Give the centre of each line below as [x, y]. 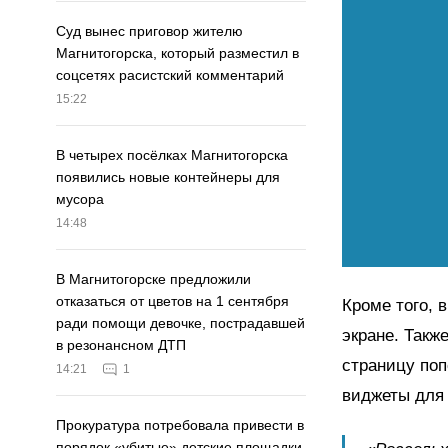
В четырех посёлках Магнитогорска [172, 155]
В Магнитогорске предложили [153, 279]
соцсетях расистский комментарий [170, 75]
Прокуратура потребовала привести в [180, 425]
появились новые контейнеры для [168, 177]
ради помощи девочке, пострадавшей [180, 323]
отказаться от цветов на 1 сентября [172, 301]
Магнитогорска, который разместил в [177, 53]
